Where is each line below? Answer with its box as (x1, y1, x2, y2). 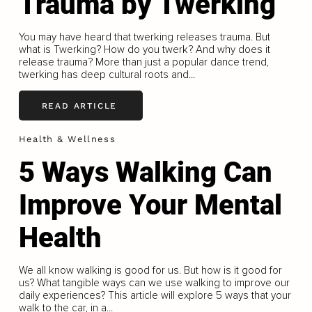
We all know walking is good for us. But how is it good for (18, 263, 282, 276)
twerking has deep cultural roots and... (18, 68, 195, 81)
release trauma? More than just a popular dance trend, (18, 56, 269, 69)
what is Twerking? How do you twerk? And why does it (18, 43, 270, 56)
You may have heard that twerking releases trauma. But (18, 31, 270, 44)
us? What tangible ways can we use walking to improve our (18, 276, 290, 289)
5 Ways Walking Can (18, 155, 272, 189)
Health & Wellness (18, 134, 116, 145)
